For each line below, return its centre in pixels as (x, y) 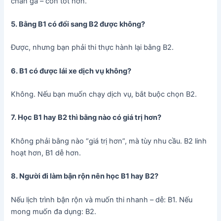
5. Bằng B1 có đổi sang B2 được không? (78, 24)
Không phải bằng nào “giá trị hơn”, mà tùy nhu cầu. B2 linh (109, 141)
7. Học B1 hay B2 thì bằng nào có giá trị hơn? (86, 118)
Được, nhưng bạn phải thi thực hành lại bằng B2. (92, 48)
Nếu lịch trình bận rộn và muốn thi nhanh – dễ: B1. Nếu (102, 200)
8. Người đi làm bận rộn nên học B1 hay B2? (85, 176)
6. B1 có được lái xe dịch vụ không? (71, 71)
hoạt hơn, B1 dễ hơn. (46, 153)
